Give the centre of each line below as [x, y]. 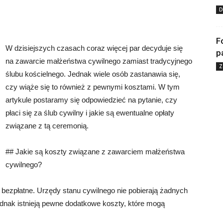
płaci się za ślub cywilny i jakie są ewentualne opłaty [90, 113]
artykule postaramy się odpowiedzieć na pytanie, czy [91, 100]
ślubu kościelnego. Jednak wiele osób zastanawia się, [93, 74]
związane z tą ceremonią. [47, 126]
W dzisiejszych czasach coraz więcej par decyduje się [94, 48]
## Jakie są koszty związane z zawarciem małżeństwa [95, 152]
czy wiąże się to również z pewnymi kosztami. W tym [93, 87]
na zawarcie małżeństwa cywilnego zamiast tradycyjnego [99, 61]
